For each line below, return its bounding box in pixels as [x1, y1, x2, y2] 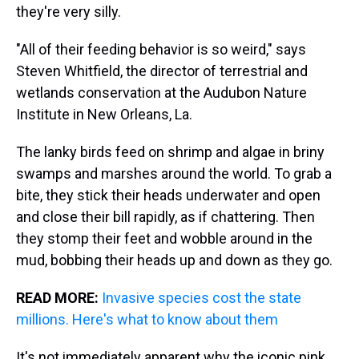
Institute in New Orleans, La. [16, 106, 192, 123]
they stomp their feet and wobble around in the [16, 230, 313, 247]
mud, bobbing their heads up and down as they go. [16, 252, 333, 268]
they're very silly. [16, 3, 121, 20]
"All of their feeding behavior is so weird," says [16, 41, 306, 58]
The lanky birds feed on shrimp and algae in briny [16, 143, 325, 160]
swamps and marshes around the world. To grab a [16, 165, 332, 182]
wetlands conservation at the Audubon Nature [16, 84, 307, 101]
